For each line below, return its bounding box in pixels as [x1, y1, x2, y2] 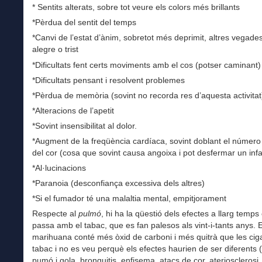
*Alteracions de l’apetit [32, 105, 114, 115]
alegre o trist [32, 44, 78, 54]
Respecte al [32, 209, 78, 219]
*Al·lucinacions [32, 163, 86, 173]
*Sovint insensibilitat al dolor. [32, 120, 137, 130]
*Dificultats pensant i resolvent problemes [32, 75, 185, 85]
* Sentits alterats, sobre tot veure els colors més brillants [32, 2, 240, 12]
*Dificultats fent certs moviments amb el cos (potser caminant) [32, 60, 261, 70]
